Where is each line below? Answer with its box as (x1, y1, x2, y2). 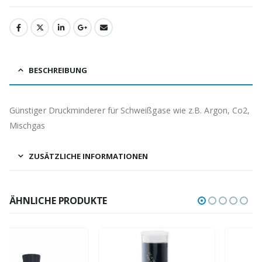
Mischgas (9, 120, 46, 132)
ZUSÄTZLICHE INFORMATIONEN (29, 151, 148, 162)
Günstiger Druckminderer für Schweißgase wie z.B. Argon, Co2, (9, 105, 250, 116)
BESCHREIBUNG (29, 65, 87, 76)
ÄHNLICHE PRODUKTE (9, 194, 108, 208)
